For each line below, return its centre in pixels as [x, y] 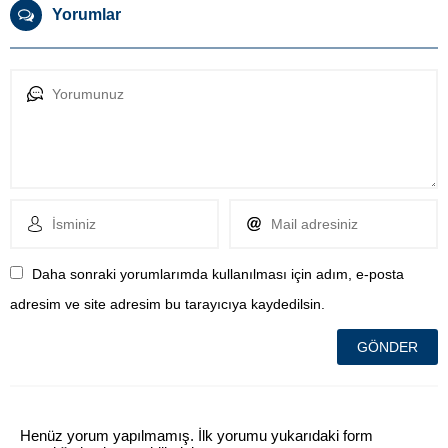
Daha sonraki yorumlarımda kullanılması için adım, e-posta [218, 274]
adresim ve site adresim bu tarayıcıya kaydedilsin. [167, 304]
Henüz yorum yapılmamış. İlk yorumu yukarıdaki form [196, 436]
